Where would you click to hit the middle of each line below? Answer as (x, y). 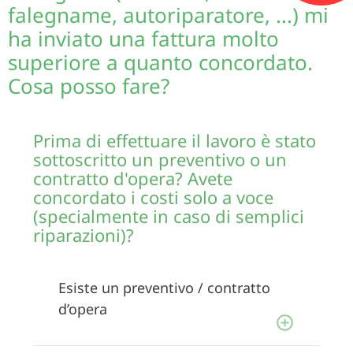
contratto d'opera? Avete (133, 178)
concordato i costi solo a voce (153, 197)
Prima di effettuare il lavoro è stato (175, 140)
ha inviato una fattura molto (143, 38)
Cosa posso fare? (89, 85)
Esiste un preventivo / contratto (164, 287)
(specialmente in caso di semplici (169, 216)
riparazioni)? (84, 234)
